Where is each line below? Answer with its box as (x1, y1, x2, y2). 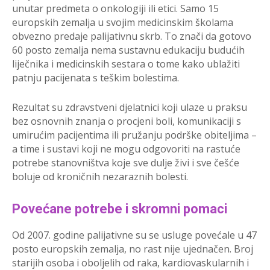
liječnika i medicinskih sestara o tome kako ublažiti (12, 57, 240, 71)
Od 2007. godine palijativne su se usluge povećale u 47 (12, 228, 257, 242)
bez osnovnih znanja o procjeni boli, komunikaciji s (12, 115, 241, 128)
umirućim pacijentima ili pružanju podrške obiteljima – (12, 128, 257, 142)
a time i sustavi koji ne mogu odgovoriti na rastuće (12, 142, 240, 156)
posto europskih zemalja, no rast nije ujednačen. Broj (12, 242, 253, 256)
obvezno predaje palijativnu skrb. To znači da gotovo (12, 30, 251, 43)
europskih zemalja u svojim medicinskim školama (12, 16, 233, 30)
